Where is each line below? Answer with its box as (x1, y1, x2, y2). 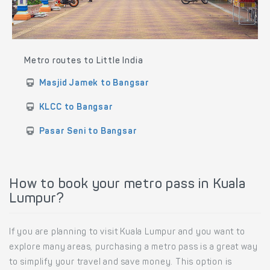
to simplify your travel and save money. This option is (9, 259, 233, 268)
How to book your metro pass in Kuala (9, 178, 246, 192)
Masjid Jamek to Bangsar (39, 80, 150, 89)
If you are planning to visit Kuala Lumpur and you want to (9, 228, 245, 237)
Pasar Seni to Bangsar (39, 128, 137, 137)
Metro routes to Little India (24, 57, 143, 66)
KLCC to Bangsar (39, 104, 113, 113)
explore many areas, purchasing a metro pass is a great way (9, 243, 258, 253)
